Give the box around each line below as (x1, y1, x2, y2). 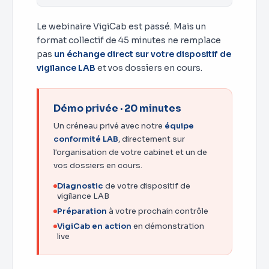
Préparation (57, 206, 107, 216)
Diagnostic (57, 181, 103, 191)
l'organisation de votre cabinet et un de (53, 147, 207, 157)
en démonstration (131, 221, 204, 231)
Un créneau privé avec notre (53, 121, 165, 131)
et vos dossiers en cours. (95, 62, 202, 73)
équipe (165, 121, 194, 131)
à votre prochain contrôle (107, 206, 208, 216)
